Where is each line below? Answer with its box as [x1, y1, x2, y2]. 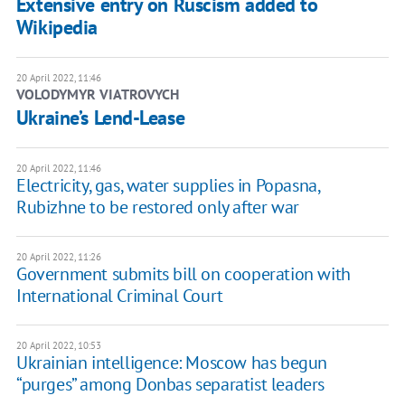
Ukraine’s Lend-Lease [15, 105, 185, 131]
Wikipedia [15, 14, 98, 41]
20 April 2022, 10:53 [15, 339, 101, 353]
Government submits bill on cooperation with [15, 262, 351, 287]
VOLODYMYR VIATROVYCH [15, 85, 179, 104]
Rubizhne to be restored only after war [15, 195, 299, 220]
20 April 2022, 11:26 [15, 250, 101, 264]
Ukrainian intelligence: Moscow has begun [15, 351, 327, 375]
